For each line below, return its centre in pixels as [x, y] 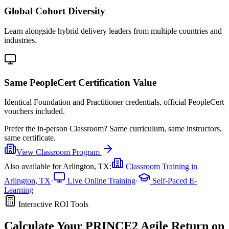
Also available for [33, 167]
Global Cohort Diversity [55, 11]
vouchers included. [35, 111]
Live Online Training [100, 181]
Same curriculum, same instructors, [165, 129]
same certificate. [30, 138]
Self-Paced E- [174, 181]
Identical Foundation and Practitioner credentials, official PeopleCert [114, 102]
